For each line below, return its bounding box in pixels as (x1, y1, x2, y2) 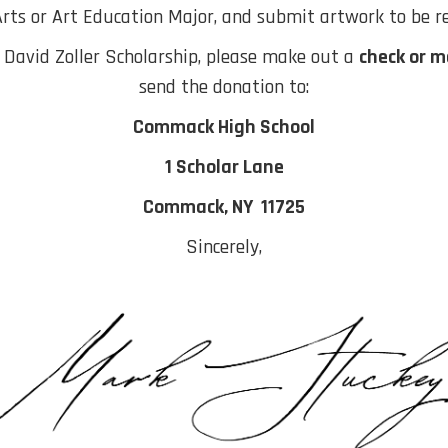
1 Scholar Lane (164, 154, 284, 180)
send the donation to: (139, 74, 309, 100)
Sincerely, (186, 234, 262, 260)
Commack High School (133, 114, 315, 140)
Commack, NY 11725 (143, 194, 305, 220)
